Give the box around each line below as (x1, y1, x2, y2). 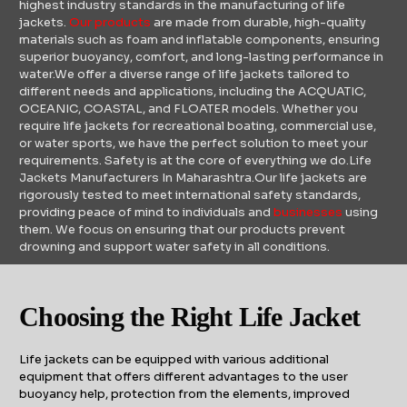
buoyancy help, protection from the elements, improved (19, 386, 351, 402)
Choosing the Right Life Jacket (19, 302, 360, 333)
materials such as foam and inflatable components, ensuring (19, 32, 381, 48)
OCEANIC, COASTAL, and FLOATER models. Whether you (19, 101, 359, 117)
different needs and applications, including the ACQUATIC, (19, 84, 367, 100)
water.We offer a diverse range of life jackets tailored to (19, 66, 351, 83)
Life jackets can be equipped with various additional (19, 352, 330, 368)
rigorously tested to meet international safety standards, (19, 187, 362, 203)
